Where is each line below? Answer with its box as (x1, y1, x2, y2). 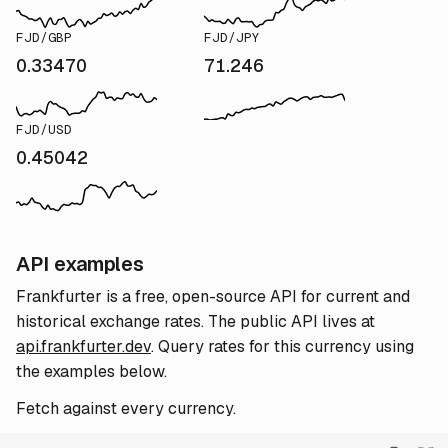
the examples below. (16, 361, 167, 382)
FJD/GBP (16, 29, 72, 46)
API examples (16, 251, 144, 277)
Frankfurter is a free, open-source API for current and (16, 286, 410, 307)
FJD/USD (16, 121, 72, 138)
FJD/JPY (204, 29, 260, 46)
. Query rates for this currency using (151, 336, 414, 357)
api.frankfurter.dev (16, 336, 151, 357)
